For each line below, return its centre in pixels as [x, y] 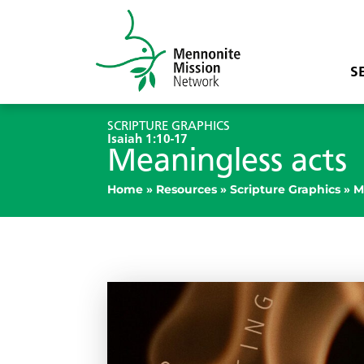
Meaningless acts [227, 162]
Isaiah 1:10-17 [147, 139]
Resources [186, 189]
